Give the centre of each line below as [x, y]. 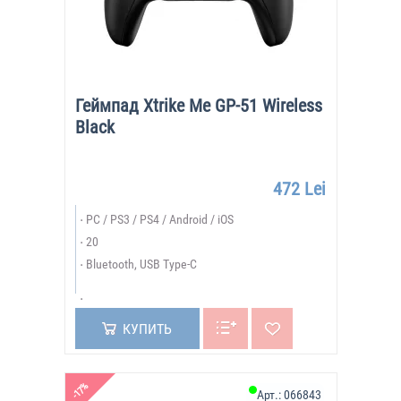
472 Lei [299, 189]
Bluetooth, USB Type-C [141, 264]
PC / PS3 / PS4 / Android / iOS [159, 219]
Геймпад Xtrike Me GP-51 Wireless [198, 106]
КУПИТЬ [147, 329]
